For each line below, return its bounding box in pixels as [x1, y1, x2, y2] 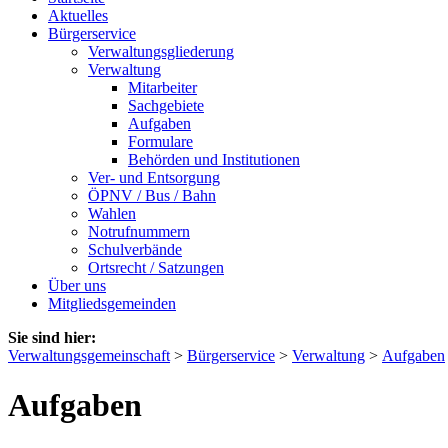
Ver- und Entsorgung [88, 169, 220, 187]
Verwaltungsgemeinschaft [8, 347, 170, 365]
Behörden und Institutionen [128, 151, 300, 169]
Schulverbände [88, 241, 182, 259]
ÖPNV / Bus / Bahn [88, 187, 216, 205]
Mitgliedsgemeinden [48, 295, 176, 313]
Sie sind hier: [8, 329, 96, 347]
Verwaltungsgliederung [88, 43, 234, 61]
